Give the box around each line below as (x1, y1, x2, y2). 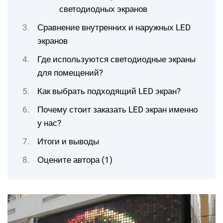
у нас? (37, 118, 61, 128)
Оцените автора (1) (37, 155, 112, 165)
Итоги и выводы (37, 136, 99, 146)
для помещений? (37, 68, 103, 78)
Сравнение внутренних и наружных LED (37, 22, 191, 32)
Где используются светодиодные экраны (37, 54, 196, 64)
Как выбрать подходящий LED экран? (37, 86, 181, 96)
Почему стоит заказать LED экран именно (37, 105, 198, 114)
